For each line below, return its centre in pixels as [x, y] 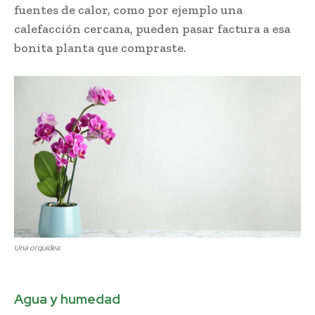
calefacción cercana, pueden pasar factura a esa [152, 28]
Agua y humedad [67, 299]
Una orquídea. [38, 247]
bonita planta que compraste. [100, 47]
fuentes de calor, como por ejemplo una [128, 9]
